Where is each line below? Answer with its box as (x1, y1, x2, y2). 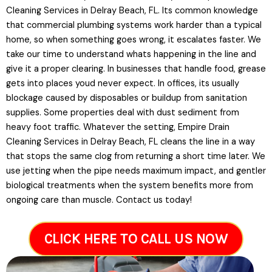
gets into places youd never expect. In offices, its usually (6, 78, 239, 90)
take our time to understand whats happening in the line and (6, 49, 256, 61)
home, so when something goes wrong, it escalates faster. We (6, 34, 261, 46)
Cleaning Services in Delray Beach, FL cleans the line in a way (6, 136, 255, 148)
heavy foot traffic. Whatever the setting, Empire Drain (6, 121, 229, 134)
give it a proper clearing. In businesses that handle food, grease (6, 63, 266, 75)
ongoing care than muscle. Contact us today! (6, 194, 192, 206)
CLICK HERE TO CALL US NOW (44, 231, 228, 248)
